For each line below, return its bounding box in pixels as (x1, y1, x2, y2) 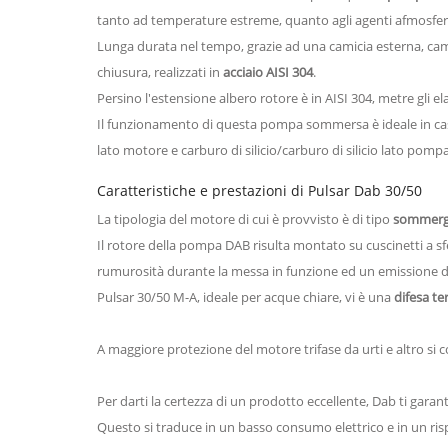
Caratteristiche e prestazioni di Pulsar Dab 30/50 (97, 180, 422, 200)
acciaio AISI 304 (223, 62, 313, 81)
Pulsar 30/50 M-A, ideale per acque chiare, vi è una (97, 287, 394, 306)
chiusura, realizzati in (97, 62, 223, 81)
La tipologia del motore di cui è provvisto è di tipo (97, 209, 393, 228)
